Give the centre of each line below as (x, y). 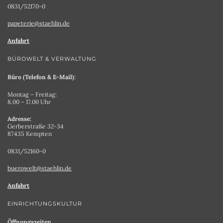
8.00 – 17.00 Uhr (29, 102)
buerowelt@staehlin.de (40, 168)
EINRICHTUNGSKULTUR (45, 204)
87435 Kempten (30, 134)
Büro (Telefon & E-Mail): (42, 77)
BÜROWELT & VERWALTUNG (52, 59)
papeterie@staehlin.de (39, 23)
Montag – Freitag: (32, 94)
